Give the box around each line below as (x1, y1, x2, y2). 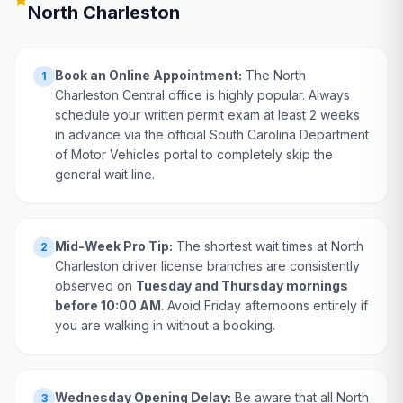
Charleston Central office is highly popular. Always (55, 87, 350, 103)
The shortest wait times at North (173, 238, 363, 254)
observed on (55, 278, 136, 293)
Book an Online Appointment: (55, 67, 242, 83)
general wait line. (55, 166, 155, 182)
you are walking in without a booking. (55, 318, 275, 333)
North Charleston (28, 2, 181, 23)
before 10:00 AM (55, 298, 161, 313)
